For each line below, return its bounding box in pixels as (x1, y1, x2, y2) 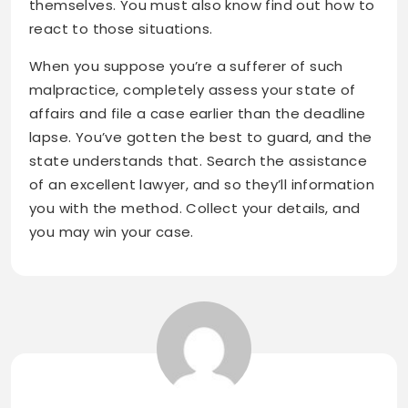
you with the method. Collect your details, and (29, 199, 361, 219)
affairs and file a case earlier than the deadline (29, 104, 366, 124)
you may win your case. (29, 222, 194, 242)
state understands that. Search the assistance (29, 151, 367, 171)
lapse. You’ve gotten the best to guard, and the (29, 127, 372, 148)
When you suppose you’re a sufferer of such (29, 56, 343, 76)
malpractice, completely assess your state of (29, 80, 356, 100)
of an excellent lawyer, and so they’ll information (29, 175, 374, 195)
